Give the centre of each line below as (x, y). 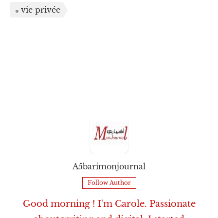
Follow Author (109, 182)
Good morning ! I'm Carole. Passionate (109, 204)
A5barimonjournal (109, 166)
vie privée (41, 9)
